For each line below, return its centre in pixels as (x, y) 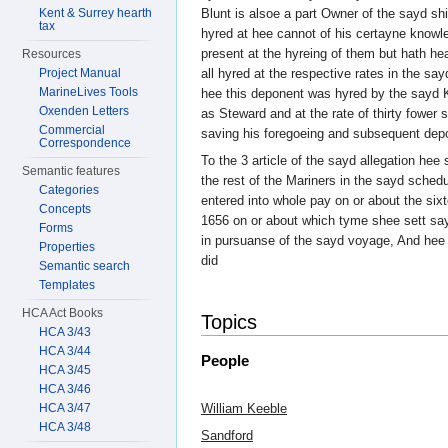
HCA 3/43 (65, 332)
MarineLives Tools (89, 92)
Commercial (72, 130)
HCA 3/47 (65, 408)
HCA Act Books (63, 313)
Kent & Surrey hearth (96, 13)
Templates (67, 285)
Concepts (65, 209)
